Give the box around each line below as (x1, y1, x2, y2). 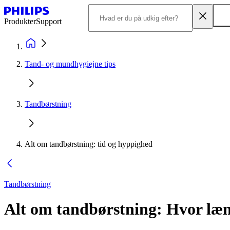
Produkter (4, 17, 36, 26)
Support (36, 17, 62, 26)
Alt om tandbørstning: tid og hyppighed (25, 140, 152, 148)
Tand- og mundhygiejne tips (25, 60, 116, 68)
